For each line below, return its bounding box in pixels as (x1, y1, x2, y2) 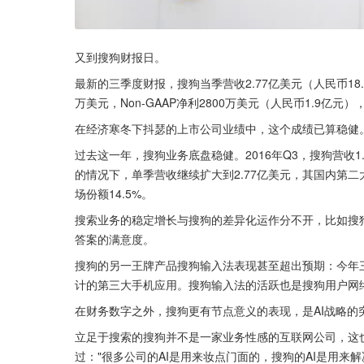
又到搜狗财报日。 (75, 49, 166, 66)
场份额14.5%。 (75, 185, 153, 202)
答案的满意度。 (75, 231, 154, 248)
